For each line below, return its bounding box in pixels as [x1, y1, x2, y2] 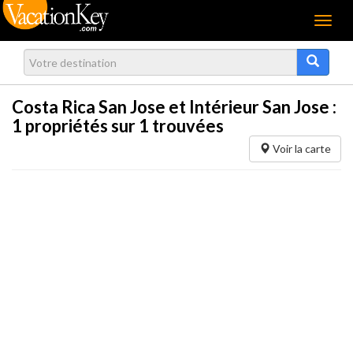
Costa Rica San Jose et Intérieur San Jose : [12, 96, 336, 117]
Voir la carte [270, 142, 331, 155]
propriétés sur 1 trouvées [22, 115, 224, 136]
